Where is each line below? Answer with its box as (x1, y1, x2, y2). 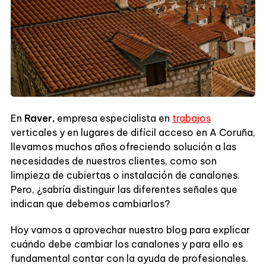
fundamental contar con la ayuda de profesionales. (10, 252, 248, 264)
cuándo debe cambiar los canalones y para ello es (10, 237, 243, 250)
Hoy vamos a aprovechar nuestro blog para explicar (10, 223, 250, 236)
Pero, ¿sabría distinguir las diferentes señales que (10, 183, 237, 195)
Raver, (24, 112, 55, 124)
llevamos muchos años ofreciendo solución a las (10, 140, 236, 153)
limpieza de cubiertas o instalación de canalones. (10, 169, 240, 181)
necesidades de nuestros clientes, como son (10, 154, 217, 167)
